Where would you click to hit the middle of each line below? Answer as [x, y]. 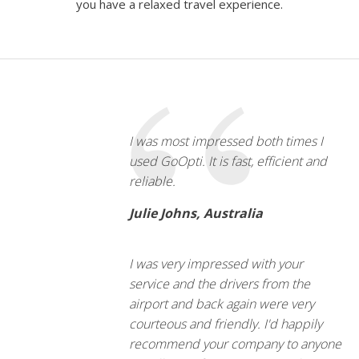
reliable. [152, 181]
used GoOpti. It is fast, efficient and [228, 161]
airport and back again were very [221, 303]
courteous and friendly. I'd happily [225, 323]
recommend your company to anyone [235, 343]
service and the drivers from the [219, 283]
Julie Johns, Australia [196, 213]
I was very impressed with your [216, 263]
